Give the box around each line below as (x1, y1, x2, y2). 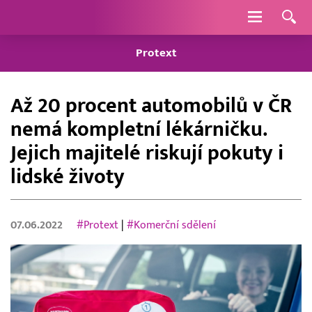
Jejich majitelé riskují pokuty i (10, 141, 283, 166)
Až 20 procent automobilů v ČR (10, 93, 292, 118)
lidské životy (10, 164, 125, 189)
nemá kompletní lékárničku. (10, 117, 267, 142)
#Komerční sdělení (127, 218, 217, 233)
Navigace (260, 9, 309, 24)
